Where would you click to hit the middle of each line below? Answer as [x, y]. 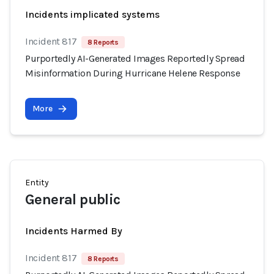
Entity [37, 183]
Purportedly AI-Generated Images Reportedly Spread [135, 58]
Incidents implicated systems [92, 14]
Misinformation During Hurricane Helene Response [133, 73]
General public [73, 199]
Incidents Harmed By [74, 231]
